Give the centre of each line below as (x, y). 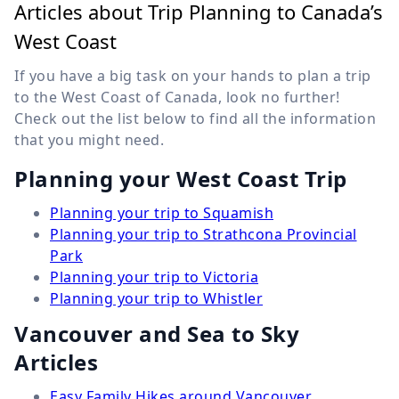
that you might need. (89, 140)
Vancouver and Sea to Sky (157, 334)
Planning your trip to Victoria (154, 277)
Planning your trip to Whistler (156, 299)
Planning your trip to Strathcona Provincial (204, 235)
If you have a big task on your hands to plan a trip (193, 76)
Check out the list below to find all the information (195, 119)
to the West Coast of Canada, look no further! (177, 98)
